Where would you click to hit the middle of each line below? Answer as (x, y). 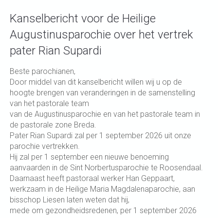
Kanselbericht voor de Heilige (83, 18)
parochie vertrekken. (45, 146)
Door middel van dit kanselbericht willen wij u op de (96, 82)
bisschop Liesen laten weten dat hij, (70, 200)
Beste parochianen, (43, 71)
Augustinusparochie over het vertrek (101, 35)
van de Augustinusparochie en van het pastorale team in (105, 114)
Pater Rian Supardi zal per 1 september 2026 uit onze (100, 136)
